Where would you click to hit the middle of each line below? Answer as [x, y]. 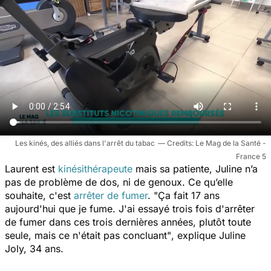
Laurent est [31, 168]
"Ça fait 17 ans [187, 195]
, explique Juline [208, 235]
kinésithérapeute [95, 168]
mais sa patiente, [172, 168]
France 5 [251, 156]
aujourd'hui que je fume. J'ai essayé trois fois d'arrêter [130, 208]
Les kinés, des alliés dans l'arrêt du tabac [85, 143]
